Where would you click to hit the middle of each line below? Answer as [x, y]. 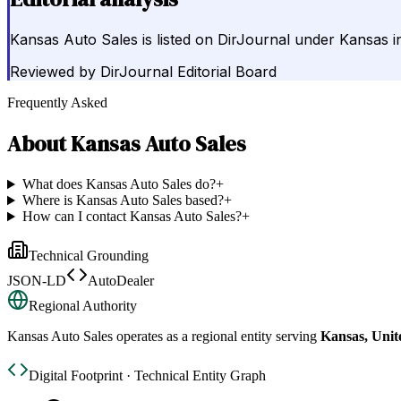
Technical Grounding [89, 256]
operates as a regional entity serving [215, 337]
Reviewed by [53, 72]
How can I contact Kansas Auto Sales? [132, 217]
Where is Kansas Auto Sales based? [123, 200]
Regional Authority [83, 306]
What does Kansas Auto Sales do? [119, 184]
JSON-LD [37, 281]
